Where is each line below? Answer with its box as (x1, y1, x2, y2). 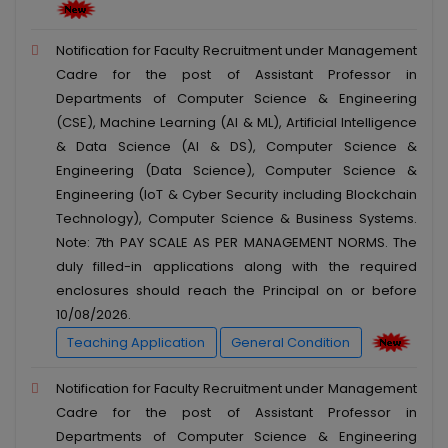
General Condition (231, 333, 351, 351)
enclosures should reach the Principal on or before (56, 281, 417, 301)
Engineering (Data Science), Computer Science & (56, 161, 417, 181)
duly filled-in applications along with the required (56, 257, 417, 277)
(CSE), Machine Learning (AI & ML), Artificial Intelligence (56, 113, 417, 133)
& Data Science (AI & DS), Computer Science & (56, 137, 417, 157)
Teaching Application (67, 333, 206, 351)
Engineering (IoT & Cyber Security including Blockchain (56, 185, 417, 205)
